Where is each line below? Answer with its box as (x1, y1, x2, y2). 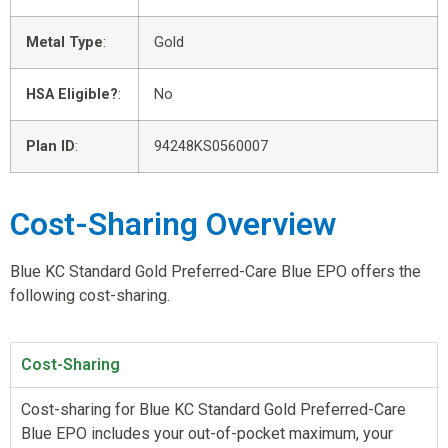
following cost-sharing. (10, 285, 170, 305)
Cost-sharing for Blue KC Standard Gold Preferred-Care (21, 399, 406, 419)
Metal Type (26, 33, 103, 51)
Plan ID (26, 137, 75, 155)
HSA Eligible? (26, 85, 118, 103)
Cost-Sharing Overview (10, 204, 336, 243)
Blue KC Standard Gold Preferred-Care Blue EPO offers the (10, 261, 421, 281)
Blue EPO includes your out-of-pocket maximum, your (21, 423, 393, 443)
